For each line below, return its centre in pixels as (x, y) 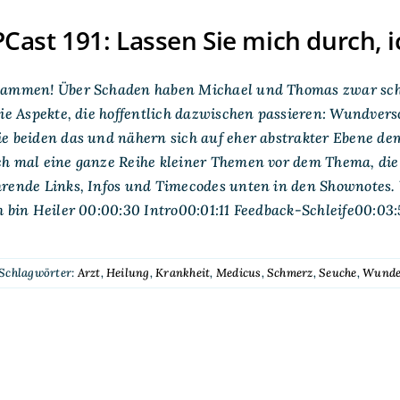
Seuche (338, 272)
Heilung (128, 272)
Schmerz (290, 272)
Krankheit (183, 272)
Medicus (238, 272)
